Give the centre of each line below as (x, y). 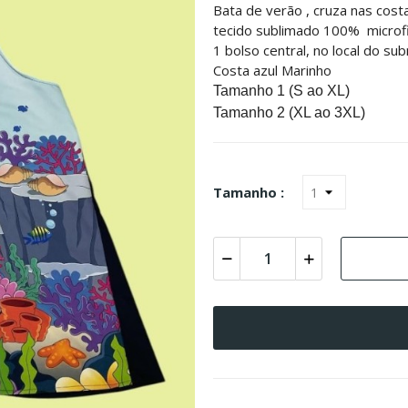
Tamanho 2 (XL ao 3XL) (289, 112)
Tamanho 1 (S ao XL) (281, 91)
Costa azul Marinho (272, 70)
